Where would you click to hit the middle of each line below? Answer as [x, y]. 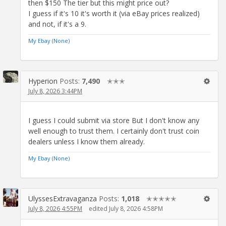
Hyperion [43, 81]
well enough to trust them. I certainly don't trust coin [114, 131]
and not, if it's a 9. [57, 24]
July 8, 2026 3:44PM [55, 91]
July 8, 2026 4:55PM [55, 208]
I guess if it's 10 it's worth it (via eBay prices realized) [114, 14]
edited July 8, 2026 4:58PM [126, 208]
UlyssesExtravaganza [63, 198]
